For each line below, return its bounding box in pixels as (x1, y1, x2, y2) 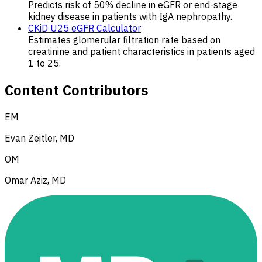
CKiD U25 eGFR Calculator (28, 22, 141, 35)
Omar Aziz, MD (5, 174, 66, 187)
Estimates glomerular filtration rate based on (28, 34, 220, 46)
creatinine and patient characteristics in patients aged (28, 46, 255, 58)
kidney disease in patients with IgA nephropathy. (28, 11, 232, 23)
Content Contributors (5, 81, 148, 100)
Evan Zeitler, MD (5, 132, 74, 144)
